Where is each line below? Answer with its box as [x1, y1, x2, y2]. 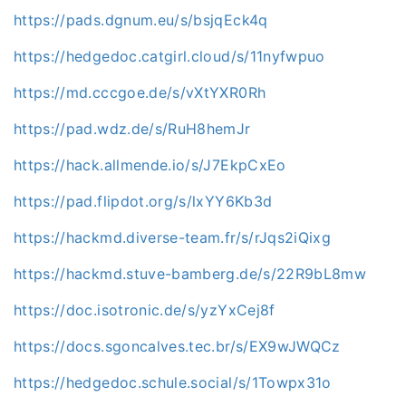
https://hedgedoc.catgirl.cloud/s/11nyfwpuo [14, 46, 325, 65]
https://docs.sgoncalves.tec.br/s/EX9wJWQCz [14, 336, 341, 355]
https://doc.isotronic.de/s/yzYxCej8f [14, 300, 275, 319]
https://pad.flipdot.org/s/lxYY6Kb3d [14, 191, 273, 210]
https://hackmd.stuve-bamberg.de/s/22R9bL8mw [14, 264, 367, 283]
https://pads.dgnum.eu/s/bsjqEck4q [14, 10, 268, 29]
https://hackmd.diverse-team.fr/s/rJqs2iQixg [14, 227, 332, 246]
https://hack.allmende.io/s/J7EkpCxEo [14, 155, 286, 174]
